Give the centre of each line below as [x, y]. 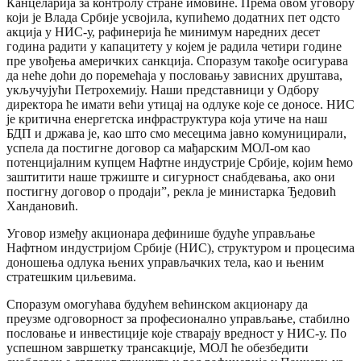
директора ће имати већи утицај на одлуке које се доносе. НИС [180, 104]
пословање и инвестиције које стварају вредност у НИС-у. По [176, 333]
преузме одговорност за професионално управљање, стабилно [178, 318]
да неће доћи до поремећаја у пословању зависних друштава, [174, 75]
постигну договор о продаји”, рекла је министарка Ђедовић [171, 191]
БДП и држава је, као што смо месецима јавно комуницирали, [176, 133]
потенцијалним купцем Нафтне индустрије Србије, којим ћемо [180, 162]
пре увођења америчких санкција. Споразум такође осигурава [177, 60]
